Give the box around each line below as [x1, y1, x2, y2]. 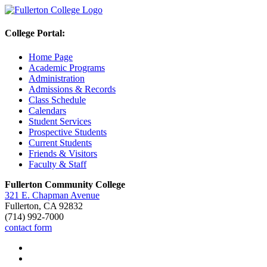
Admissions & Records [29, 83, 116, 94]
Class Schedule [29, 94, 86, 105]
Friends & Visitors [29, 148, 97, 159]
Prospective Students [29, 126, 107, 137]
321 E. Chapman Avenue [5, 190, 100, 200]
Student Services [29, 116, 91, 126]
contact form [5, 222, 52, 232]
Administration [29, 73, 85, 83]
